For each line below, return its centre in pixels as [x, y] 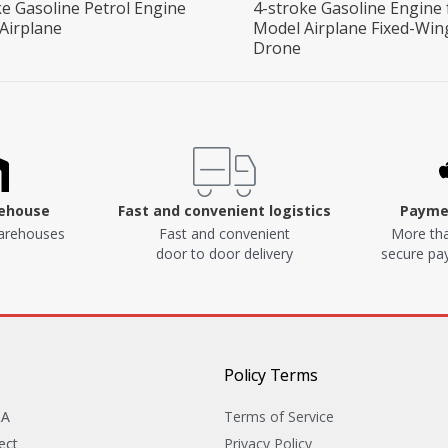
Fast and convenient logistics [224, 211]
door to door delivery [224, 254]
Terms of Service [279, 417]
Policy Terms [271, 375]
